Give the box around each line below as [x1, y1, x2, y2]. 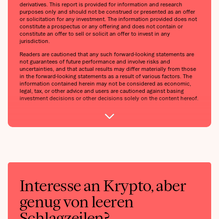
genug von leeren [20, 192, 134, 212]
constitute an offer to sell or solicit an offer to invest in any [20, 30, 170, 37]
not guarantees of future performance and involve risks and [20, 58, 170, 65]
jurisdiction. [20, 38, 50, 44]
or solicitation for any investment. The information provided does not [20, 16, 197, 22]
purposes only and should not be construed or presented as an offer [20, 8, 195, 15]
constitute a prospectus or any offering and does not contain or [20, 23, 183, 30]
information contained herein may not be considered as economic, [20, 80, 191, 87]
